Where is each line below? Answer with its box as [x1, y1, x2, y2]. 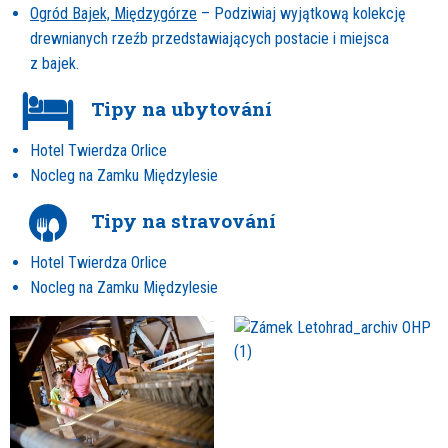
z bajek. [30, 54, 79, 74]
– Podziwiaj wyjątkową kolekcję [197, 4, 406, 24]
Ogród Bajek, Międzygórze [30, 4, 197, 24]
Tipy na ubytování [86, 96, 272, 122]
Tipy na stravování [86, 208, 276, 234]
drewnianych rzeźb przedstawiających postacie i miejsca [30, 29, 389, 49]
